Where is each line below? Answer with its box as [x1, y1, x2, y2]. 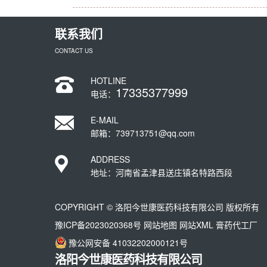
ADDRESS [91, 153, 130, 165]
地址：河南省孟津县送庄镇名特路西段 [91, 166, 232, 178]
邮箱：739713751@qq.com [91, 127, 195, 139]
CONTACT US [55, 46, 93, 55]
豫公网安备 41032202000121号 [69, 237, 188, 249]
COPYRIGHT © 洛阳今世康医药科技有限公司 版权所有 [55, 201, 259, 213]
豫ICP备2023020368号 [55, 219, 141, 231]
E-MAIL [91, 114, 119, 126]
